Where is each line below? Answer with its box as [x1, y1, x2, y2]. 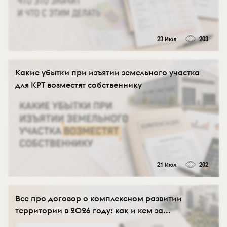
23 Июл [157, 34, 176, 43]
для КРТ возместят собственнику [15, 79, 142, 90]
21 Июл [157, 160, 176, 169]
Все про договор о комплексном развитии [15, 193, 182, 203]
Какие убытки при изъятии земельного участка [15, 67, 200, 78]
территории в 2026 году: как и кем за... [15, 205, 171, 215]
